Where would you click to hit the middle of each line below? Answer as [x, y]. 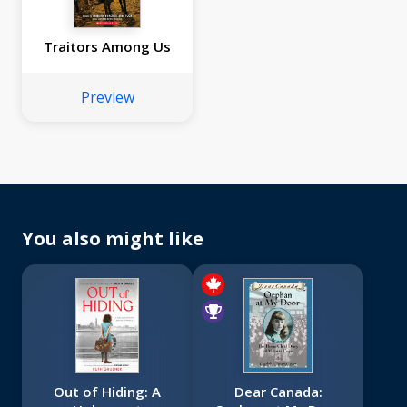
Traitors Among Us [107, 47]
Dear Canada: [278, 392]
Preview [107, 98]
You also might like [113, 239]
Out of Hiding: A [107, 392]
